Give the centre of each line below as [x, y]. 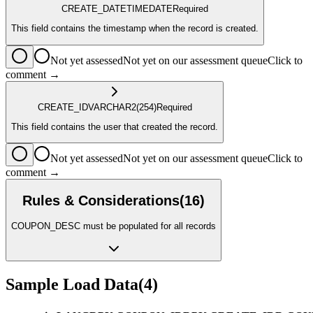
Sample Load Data [72, 284]
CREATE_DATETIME [105, 9]
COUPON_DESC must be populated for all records [114, 226]
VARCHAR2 [112, 107]
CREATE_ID [63, 107]
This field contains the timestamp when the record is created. [135, 29]
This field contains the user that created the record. [115, 126]
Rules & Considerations [101, 200]
